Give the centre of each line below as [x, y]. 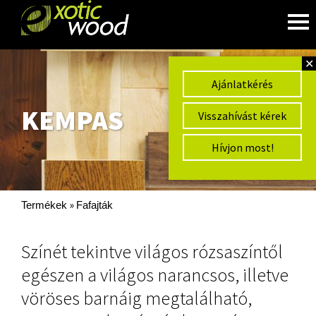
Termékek [44, 205]
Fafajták [95, 205]
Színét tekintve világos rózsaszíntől [152, 251]
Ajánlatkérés [242, 84]
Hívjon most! [242, 147]
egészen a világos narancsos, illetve [155, 275]
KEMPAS [72, 120]
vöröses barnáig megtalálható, [136, 298]
